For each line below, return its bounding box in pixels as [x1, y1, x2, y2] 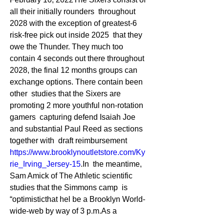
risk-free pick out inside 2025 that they [10, 31, 142, 39]
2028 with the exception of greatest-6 [10, 19, 137, 27]
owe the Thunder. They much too [10, 43, 123, 51]
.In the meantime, [81, 160, 142, 168]
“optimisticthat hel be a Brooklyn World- [10, 195, 145, 203]
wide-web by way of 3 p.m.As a [10, 207, 117, 215]
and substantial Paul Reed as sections [10, 125, 143, 133]
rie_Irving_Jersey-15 [10, 160, 81, 168]
